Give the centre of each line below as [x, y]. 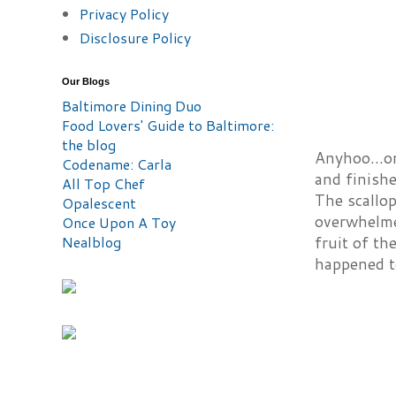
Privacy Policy [124, 14]
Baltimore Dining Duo [132, 106]
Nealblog [91, 242]
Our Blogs [86, 81]
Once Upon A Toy [119, 222]
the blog [89, 145]
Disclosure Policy [135, 38]
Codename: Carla [117, 164]
